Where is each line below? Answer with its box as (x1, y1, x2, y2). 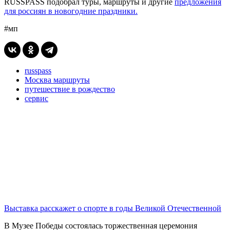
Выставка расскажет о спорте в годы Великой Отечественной (4, 203, 221, 213)
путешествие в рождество (25, 84, 115, 93)
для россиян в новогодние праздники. (4, 6, 138, 15)
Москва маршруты (25, 75, 90, 84)
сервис (25, 93, 48, 103)
